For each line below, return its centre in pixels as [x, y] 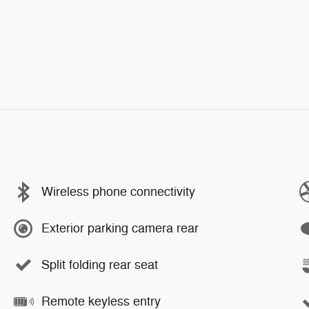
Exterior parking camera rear [120, 228]
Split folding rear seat [100, 265]
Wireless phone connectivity [118, 192]
